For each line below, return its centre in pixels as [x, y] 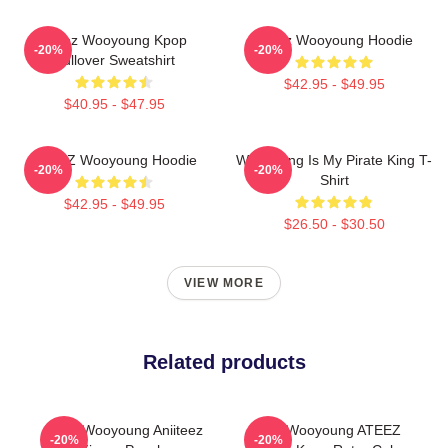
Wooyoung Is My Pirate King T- [334, 159]
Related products [224, 361]
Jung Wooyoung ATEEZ [326, 429]
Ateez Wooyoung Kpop [114, 39]
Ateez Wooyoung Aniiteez [122, 429]
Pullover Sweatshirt [114, 59]
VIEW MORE [224, 282]
